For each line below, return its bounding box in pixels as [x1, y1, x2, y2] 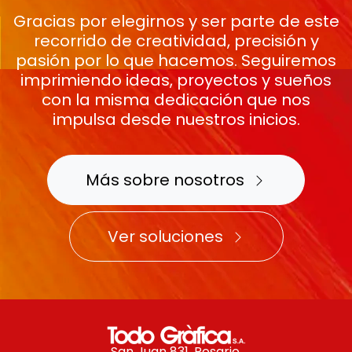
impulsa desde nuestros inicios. [52, 108, 300, 130]
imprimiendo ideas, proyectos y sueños [20, 69, 332, 91]
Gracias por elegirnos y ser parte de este [13, 10, 339, 32]
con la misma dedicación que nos [42, 89, 310, 111]
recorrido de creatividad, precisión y [33, 30, 319, 52]
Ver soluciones [107, 225, 223, 247]
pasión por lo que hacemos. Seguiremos [16, 49, 336, 71]
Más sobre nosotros [86, 169, 244, 191]
